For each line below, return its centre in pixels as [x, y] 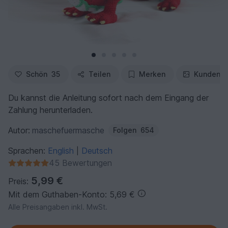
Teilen [99, 74]
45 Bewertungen [80, 163]
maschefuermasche [68, 130]
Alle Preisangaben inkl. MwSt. [58, 207]
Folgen [125, 130]
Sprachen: [28, 150]
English [62, 150]
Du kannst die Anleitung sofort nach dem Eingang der [108, 97]
